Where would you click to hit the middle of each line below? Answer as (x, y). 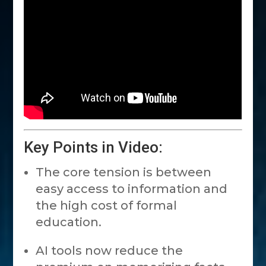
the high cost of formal (107, 206)
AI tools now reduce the (110, 251)
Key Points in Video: (94, 148)
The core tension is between (124, 172)
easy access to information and (132, 189)
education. (69, 222)
